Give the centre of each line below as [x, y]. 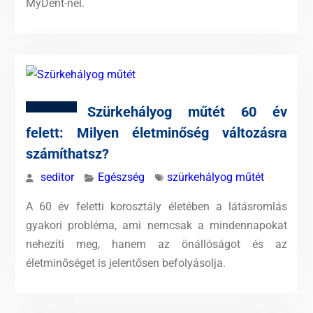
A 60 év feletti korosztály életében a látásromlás [156, 206]
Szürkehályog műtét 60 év [187, 112]
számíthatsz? [67, 154]
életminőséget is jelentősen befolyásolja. [125, 263]
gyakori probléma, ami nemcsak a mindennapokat [156, 225]
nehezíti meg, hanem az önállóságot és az [156, 244]
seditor [57, 177]
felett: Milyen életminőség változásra [156, 133]
